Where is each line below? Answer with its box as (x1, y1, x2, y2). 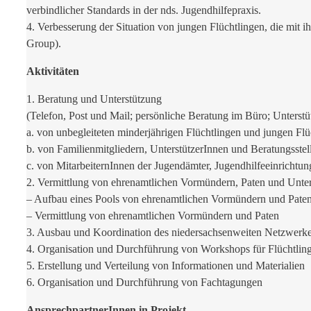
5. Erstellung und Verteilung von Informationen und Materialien (26, 260, 305, 272)
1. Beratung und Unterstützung (26, 93, 162, 106)
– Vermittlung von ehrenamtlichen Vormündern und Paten (26, 210, 279, 222)
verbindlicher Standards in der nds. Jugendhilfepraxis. (26, 4, 261, 17)
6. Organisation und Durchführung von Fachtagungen (26, 276, 262, 289)
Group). (26, 37, 61, 50)
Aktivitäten (26, 65, 79, 78)
